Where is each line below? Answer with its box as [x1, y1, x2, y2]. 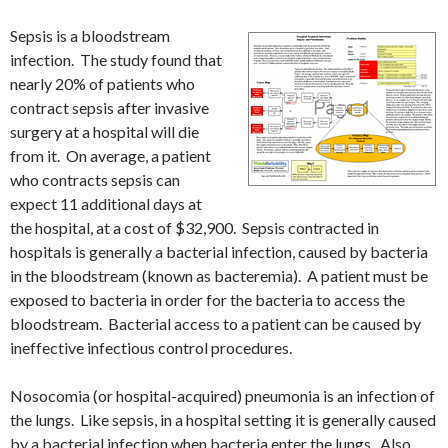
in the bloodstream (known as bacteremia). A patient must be [10, 266, 428, 286]
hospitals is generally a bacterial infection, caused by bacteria [10, 242, 428, 262]
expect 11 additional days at [10, 194, 202, 214]
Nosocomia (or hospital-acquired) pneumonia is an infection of [10, 386, 435, 406]
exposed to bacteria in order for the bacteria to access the [10, 290, 405, 310]
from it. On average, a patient [10, 146, 211, 166]
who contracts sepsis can [10, 170, 180, 190]
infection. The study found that [10, 50, 222, 70]
